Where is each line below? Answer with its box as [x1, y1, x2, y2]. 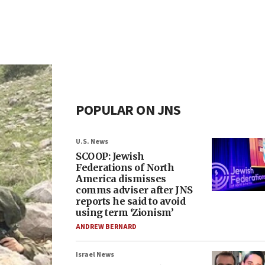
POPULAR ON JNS [76, 100, 180, 121]
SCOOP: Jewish [76, 150, 144, 162]
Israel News [76, 250, 114, 260]
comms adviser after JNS [76, 184, 193, 196]
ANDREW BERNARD [76, 222, 137, 232]
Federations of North [76, 161, 174, 173]
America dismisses [76, 173, 166, 185]
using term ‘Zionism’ [76, 206, 173, 218]
